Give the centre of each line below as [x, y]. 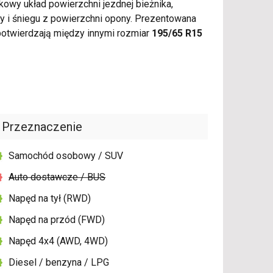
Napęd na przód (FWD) [57, 220]
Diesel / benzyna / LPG [59, 263]
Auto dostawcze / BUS [57, 177]
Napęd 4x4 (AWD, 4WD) [58, 241]
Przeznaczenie [42, 127]
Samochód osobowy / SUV [66, 156]
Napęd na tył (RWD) [50, 199]
